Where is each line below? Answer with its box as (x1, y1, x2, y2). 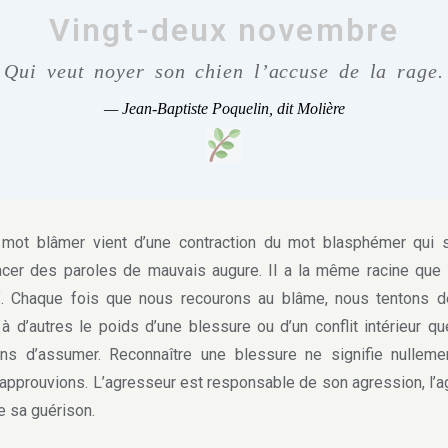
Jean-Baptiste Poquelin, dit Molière (121, 100, 345, 117)
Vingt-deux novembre (49, 11, 399, 49)
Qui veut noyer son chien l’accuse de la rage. (4, 60, 444, 82)
